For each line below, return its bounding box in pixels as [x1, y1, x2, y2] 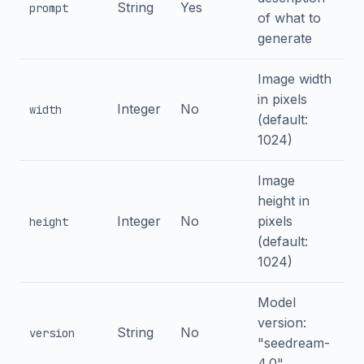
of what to [258, 10, 321, 26]
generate [258, 30, 312, 46]
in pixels [258, 91, 307, 107]
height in [258, 193, 310, 209]
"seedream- [258, 335, 330, 351]
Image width [258, 71, 331, 87]
